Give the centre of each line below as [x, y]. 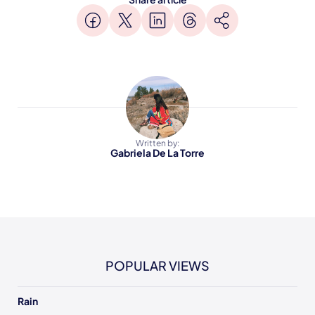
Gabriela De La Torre [157, 153]
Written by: [157, 143]
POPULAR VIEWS [157, 265]
